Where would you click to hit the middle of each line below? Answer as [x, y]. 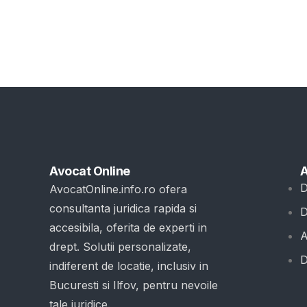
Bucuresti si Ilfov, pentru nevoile [134, 285]
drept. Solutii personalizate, [120, 247]
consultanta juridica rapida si [123, 209]
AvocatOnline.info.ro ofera [118, 189]
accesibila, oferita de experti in [128, 228]
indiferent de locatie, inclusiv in [129, 266]
